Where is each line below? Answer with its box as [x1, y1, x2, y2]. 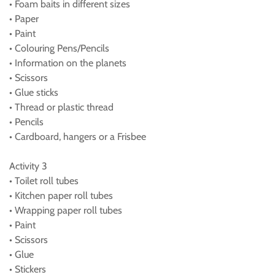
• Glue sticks [9, 87, 58, 98]
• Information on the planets [9, 57, 126, 69]
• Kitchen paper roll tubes [9, 190, 113, 201]
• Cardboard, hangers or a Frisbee [9, 131, 146, 142]
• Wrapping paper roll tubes [9, 204, 122, 216]
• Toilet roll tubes [9, 175, 79, 187]
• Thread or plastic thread [9, 101, 114, 113]
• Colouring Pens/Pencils [9, 42, 109, 54]
